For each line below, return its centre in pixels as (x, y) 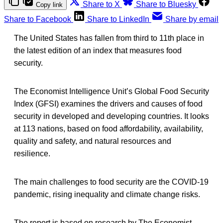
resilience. (32, 153)
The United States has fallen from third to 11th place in (109, 38)
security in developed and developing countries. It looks (111, 116)
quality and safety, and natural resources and (93, 141)
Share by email (192, 19)
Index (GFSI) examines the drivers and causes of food (108, 104)
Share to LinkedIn (118, 19)
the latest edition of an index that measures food (98, 50)
